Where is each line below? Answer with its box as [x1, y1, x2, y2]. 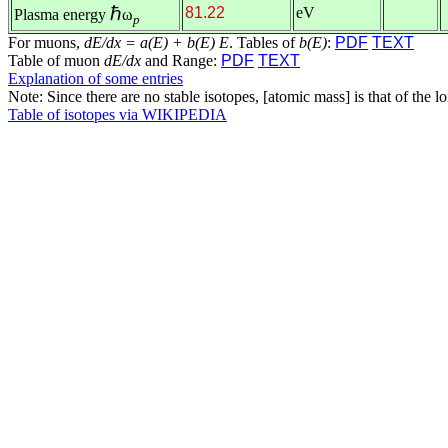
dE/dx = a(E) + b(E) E [84, 34, 229, 51]
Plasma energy [14, 6, 110, 23]
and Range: [141, 52, 221, 69]
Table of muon [8, 52, 104, 69]
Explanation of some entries [8, 70, 183, 87]
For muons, [8, 34, 84, 51]
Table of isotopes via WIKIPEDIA [8, 106, 227, 123]
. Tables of [229, 34, 299, 51]
